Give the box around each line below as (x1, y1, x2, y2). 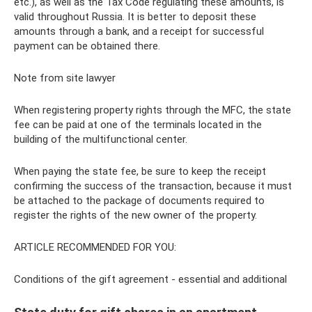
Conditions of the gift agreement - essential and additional (14, 273, 287, 286)
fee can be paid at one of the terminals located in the (14, 118, 262, 131)
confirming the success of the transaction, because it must (14, 180, 292, 192)
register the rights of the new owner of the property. (14, 209, 257, 221)
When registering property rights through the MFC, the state (14, 104, 291, 116)
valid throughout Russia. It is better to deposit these (14, 10, 256, 23)
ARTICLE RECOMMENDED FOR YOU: (14, 241, 176, 253)
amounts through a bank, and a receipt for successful (14, 25, 264, 38)
